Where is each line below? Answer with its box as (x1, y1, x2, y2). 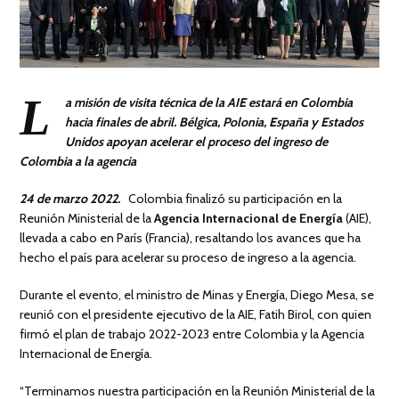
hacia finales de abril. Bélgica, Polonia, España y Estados (65, 113, 364, 130)
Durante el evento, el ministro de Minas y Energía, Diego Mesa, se (20, 286, 375, 303)
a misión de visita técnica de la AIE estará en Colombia (65, 94, 354, 110)
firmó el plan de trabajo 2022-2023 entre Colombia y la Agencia (20, 325, 365, 342)
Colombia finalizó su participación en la (120, 190, 343, 207)
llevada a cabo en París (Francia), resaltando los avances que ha (20, 229, 362, 246)
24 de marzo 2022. (20, 190, 121, 207)
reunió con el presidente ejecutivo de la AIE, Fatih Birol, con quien (20, 305, 372, 322)
